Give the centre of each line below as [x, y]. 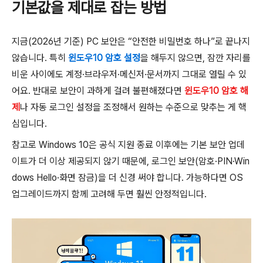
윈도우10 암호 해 [216, 90]
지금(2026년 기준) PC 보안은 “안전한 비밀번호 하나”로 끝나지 [131, 41]
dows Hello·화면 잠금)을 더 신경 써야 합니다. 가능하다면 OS [127, 177]
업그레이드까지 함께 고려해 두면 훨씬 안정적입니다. [109, 194]
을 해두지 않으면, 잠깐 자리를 [195, 58]
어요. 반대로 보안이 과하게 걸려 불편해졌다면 [98, 90]
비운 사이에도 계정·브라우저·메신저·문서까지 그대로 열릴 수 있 [129, 74]
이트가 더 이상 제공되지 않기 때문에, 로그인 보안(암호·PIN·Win [131, 161]
